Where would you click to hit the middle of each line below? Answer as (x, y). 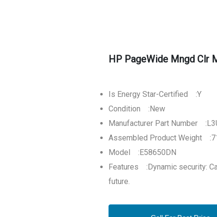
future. (119, 181)
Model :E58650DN (142, 152)
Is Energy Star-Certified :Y (155, 94)
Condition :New (137, 109)
